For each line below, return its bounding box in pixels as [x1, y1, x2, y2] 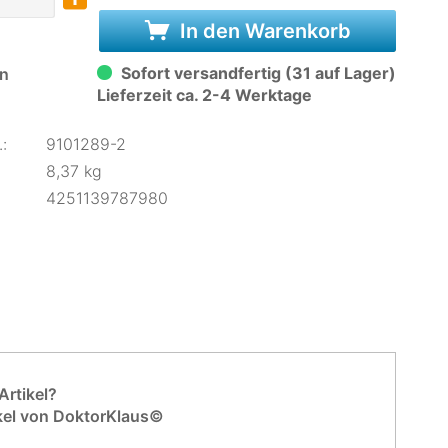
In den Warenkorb [174, 19, 351, 43]
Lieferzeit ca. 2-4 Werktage [96, 85, 312, 105]
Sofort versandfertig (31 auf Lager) [116, 63, 396, 83]
